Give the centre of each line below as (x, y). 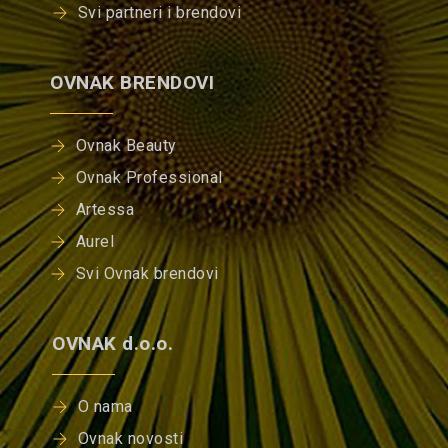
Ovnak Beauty (126, 146)
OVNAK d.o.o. (113, 344)
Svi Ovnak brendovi (147, 274)
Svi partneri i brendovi (159, 13)
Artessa (105, 210)
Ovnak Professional (149, 178)
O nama (105, 407)
